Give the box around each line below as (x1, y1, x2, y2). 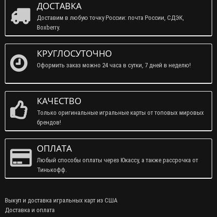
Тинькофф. (37, 166, 67, 173)
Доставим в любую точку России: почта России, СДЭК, (37, 14, 184, 21)
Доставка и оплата (5, 206, 55, 214)
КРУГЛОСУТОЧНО (37, 47, 112, 59)
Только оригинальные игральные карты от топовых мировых (37, 108, 204, 116)
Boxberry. (37, 23, 60, 31)
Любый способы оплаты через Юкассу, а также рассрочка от (37, 156, 198, 164)
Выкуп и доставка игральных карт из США (5, 196, 118, 204)
